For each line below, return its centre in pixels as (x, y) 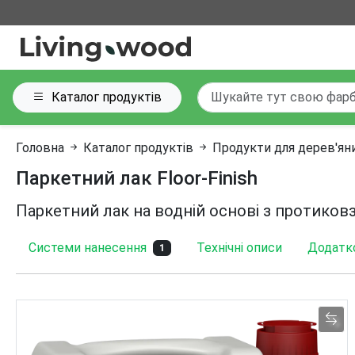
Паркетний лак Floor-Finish (137, 178)
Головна (40, 148)
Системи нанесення (88, 248)
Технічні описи (239, 248)
